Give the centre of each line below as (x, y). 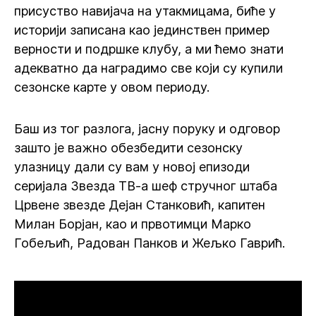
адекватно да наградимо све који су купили (148, 68)
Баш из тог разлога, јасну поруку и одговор (147, 129)
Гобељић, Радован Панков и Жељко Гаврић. (150, 243)
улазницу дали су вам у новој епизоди (132, 167)
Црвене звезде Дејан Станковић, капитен (140, 205)
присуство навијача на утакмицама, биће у (145, 11)
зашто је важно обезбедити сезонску (128, 148)
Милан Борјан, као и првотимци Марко (133, 224)
